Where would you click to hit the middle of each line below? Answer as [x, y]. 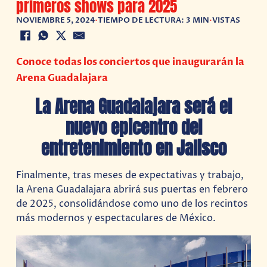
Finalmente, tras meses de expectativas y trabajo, [130, 176]
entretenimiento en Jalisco [133, 148]
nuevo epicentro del [133, 128]
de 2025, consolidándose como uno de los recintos [132, 204]
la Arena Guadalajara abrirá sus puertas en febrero [132, 190]
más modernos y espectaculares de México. [116, 218]
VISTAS [226, 20]
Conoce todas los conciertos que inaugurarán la [131, 62]
